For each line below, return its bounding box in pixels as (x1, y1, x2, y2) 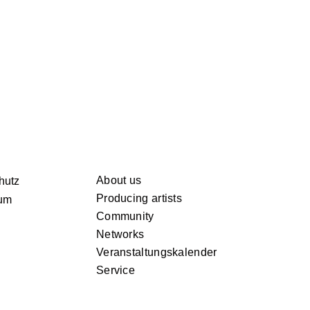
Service (95, 264, 136, 276)
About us (95, 174, 142, 186)
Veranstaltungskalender (95, 246, 217, 258)
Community (95, 210, 154, 222)
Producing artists (95, 192, 183, 204)
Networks (95, 228, 145, 240)
